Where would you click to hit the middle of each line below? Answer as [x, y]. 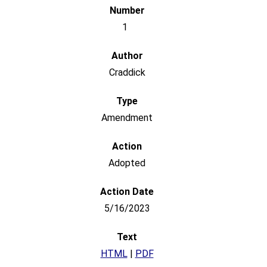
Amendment [127, 118]
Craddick [127, 73]
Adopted [127, 163]
